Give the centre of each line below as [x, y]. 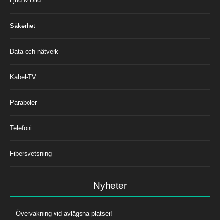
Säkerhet [23, 26]
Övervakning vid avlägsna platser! [64, 214]
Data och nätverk [34, 51]
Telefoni [21, 128]
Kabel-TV [23, 77]
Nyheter [110, 185]
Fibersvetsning [31, 153]
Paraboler [23, 102]
